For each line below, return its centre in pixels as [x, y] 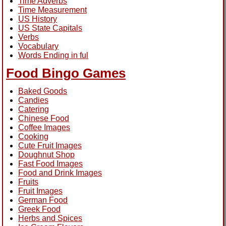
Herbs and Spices [50, 218]
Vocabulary [38, 46]
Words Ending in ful [53, 55]
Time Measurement [52, 10]
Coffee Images [44, 127]
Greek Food [39, 209]
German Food [43, 200]
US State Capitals [50, 28]
